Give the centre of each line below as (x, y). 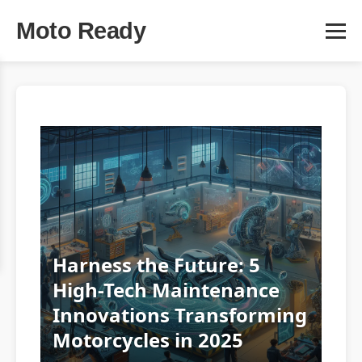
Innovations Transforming (180, 315)
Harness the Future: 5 (156, 265)
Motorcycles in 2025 (148, 340)
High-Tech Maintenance (166, 290)
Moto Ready (81, 31)
